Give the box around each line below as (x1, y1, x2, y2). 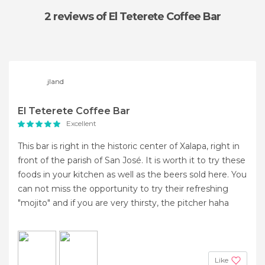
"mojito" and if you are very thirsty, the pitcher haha (18, 198, 229, 208)
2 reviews (44, 10, 96, 23)
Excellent (66, 119, 96, 128)
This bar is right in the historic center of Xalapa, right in (18, 141, 240, 151)
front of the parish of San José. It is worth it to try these (18, 155, 245, 166)
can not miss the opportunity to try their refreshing (18, 183, 228, 194)
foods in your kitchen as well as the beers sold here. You (18, 169, 247, 180)
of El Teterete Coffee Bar (95, 10, 221, 23)
